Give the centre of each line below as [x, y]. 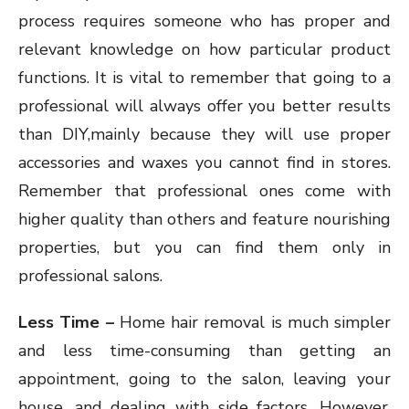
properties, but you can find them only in [204, 248]
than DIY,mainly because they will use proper [204, 135]
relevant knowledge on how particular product [204, 50]
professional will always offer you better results [204, 106]
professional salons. [90, 276]
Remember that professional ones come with [204, 191]
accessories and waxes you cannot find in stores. [204, 163]
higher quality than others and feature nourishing [204, 220]
